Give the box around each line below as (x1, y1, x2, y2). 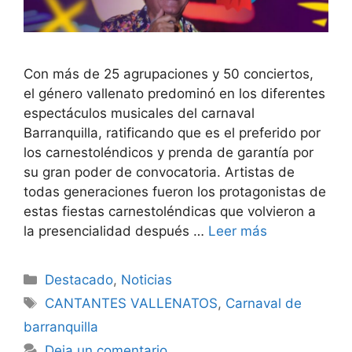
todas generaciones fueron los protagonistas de (24, 184, 326, 200)
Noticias (121, 272, 173, 288)
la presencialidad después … (24, 223, 208, 240)
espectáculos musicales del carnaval (24, 105, 255, 122)
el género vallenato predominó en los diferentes (24, 86, 325, 102)
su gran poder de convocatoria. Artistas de (24, 164, 295, 181)
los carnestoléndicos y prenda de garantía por (24, 145, 313, 161)
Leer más (208, 223, 267, 240)
